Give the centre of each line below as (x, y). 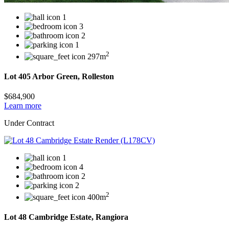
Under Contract (29, 123)
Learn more (23, 106)
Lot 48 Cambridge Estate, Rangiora (66, 217)
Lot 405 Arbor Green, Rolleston (59, 77)
